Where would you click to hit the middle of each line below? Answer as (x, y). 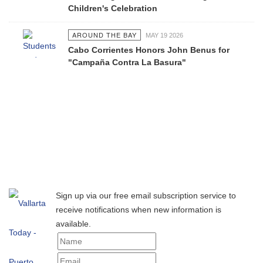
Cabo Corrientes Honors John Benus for (149, 50)
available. (73, 224)
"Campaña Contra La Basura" (127, 62)
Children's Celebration (112, 8)
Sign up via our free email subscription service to (146, 195)
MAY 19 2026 (164, 35)
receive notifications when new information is (139, 210)
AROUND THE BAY (104, 35)
